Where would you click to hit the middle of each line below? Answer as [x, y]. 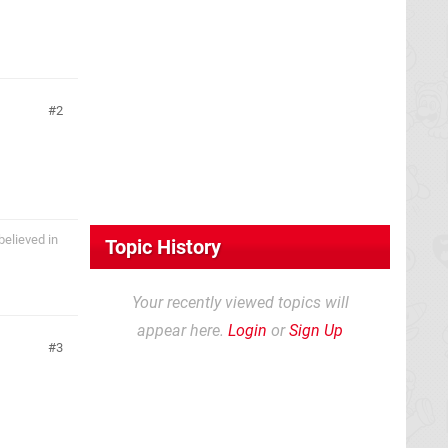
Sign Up [316, 330]
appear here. [182, 330]
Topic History [163, 247]
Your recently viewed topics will [240, 302]
